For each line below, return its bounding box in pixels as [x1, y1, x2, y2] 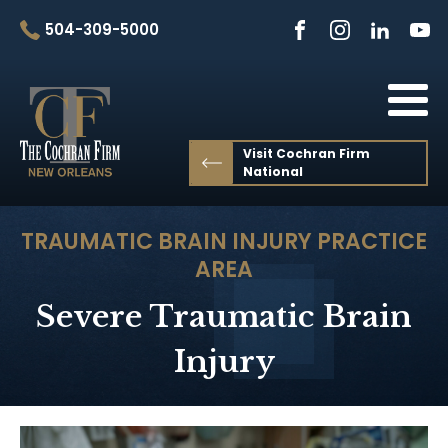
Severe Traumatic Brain [36, 298, 412, 335]
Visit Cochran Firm [243, 145, 371, 162]
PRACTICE [312, 226, 427, 257]
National [243, 163, 304, 180]
